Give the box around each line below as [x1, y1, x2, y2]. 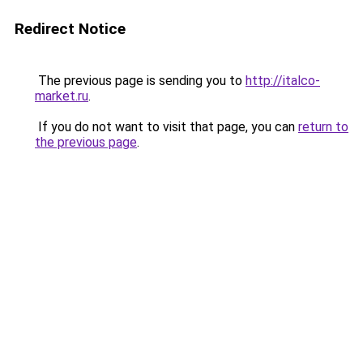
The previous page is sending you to [35, 73, 246, 88]
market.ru [35, 88, 88, 104]
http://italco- [246, 73, 320, 88]
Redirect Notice [15, 19, 126, 38]
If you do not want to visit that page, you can [35, 119, 298, 135]
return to [298, 119, 348, 135]
